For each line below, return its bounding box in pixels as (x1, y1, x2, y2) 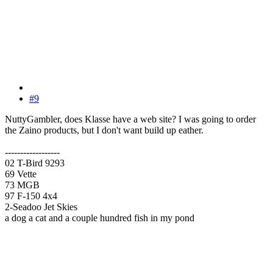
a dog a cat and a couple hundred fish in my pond (5, 212, 194, 223)
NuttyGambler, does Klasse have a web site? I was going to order (5, 113, 256, 124)
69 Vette (5, 168, 37, 179)
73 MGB (5, 179, 40, 190)
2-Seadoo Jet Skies (5, 201, 77, 212)
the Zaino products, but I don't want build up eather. (5, 124, 204, 135)
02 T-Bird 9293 (5, 157, 65, 168)
